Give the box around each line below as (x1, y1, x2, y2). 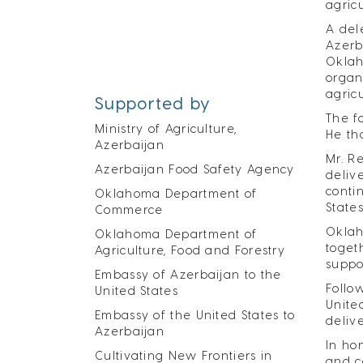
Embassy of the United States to (95, 308, 296, 322)
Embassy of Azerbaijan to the (95, 267, 282, 281)
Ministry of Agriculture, (95, 122, 237, 135)
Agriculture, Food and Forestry (95, 243, 286, 257)
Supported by (95, 93, 211, 113)
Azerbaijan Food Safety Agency (95, 162, 295, 176)
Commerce (95, 203, 164, 216)
